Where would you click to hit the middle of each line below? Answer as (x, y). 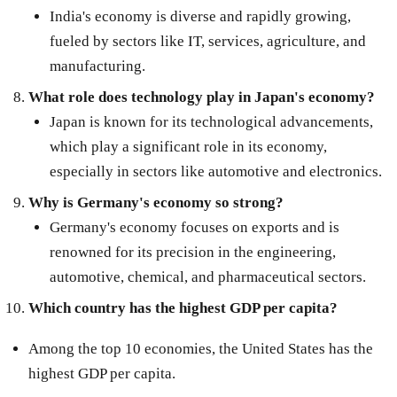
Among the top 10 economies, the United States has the (200, 348)
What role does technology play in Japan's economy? (201, 97)
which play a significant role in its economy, (188, 147)
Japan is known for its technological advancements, (211, 122)
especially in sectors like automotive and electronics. (215, 172)
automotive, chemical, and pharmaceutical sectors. (207, 276)
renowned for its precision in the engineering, (192, 252)
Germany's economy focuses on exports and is (194, 227)
